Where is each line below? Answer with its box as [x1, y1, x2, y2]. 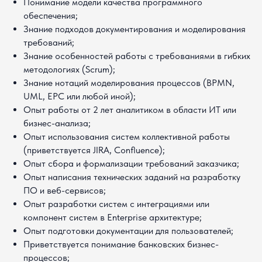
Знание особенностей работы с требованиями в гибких [23, 50, 250, 61]
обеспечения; [23, 10, 78, 21]
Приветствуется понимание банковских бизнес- [23, 239, 219, 250]
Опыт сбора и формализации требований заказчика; [23, 158, 239, 169]
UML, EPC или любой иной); [23, 91, 138, 102]
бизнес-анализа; [23, 118, 91, 129]
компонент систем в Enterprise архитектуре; [23, 212, 204, 223]
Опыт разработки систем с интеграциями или [23, 198, 209, 209]
